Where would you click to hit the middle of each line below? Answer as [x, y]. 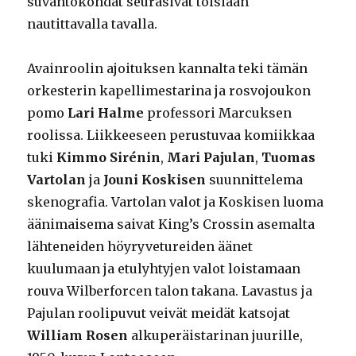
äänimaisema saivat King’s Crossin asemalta [171, 224]
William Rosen [78, 336]
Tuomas [289, 158]
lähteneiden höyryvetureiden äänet [140, 247]
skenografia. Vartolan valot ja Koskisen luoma [176, 202]
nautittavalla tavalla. [93, 24]
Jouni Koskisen [155, 180]
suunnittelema [255, 180]
